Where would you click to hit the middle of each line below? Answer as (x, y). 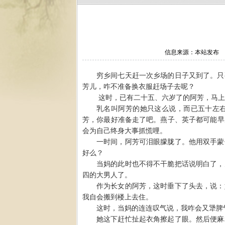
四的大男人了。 (107, 175)
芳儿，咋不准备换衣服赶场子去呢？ (139, 86)
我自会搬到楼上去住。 (118, 197)
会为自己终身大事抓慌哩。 (125, 131)
